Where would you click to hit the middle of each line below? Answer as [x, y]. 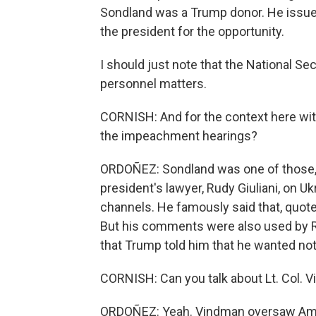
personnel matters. [153, 84]
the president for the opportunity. [192, 31]
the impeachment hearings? [179, 136]
